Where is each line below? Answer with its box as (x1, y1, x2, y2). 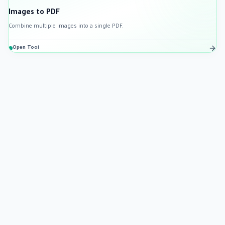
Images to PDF (9, 9, 60, 17)
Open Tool (13, 45, 39, 51)
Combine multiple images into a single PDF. (9, 24, 124, 30)
